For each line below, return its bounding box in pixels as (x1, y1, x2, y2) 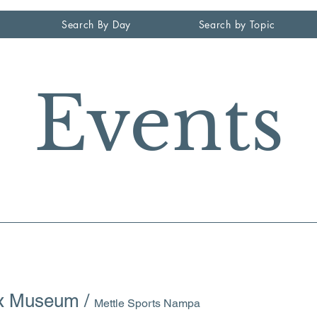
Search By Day (61, 18, 131, 31)
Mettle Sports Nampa (94, 296, 200, 310)
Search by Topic (198, 18, 276, 31)
